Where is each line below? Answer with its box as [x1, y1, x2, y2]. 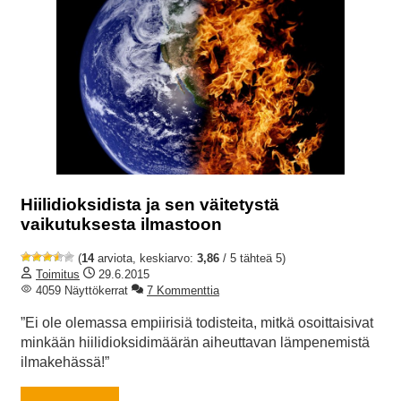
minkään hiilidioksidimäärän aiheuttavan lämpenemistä [21, 335, 370, 351]
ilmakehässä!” [21, 354, 109, 371]
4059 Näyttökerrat [32, 284, 128, 298]
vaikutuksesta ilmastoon [21, 214, 222, 234]
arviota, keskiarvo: [94, 252, 197, 266]
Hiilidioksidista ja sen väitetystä [21, 194, 279, 214]
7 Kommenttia [147, 284, 219, 298]
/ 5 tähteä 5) [219, 252, 286, 266]
